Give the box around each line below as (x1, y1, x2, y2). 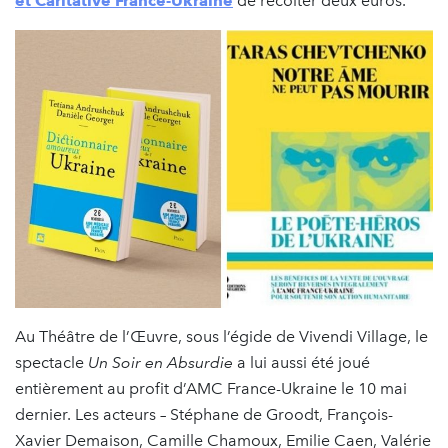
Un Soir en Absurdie (88, 353, 233, 373)
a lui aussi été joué (233, 353, 370, 373)
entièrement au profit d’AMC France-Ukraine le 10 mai (15, 379, 407, 399)
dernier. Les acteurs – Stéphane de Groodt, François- (15, 405, 393, 425)
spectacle (15, 353, 88, 373)
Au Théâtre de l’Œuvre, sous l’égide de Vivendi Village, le (15, 327, 428, 347)
